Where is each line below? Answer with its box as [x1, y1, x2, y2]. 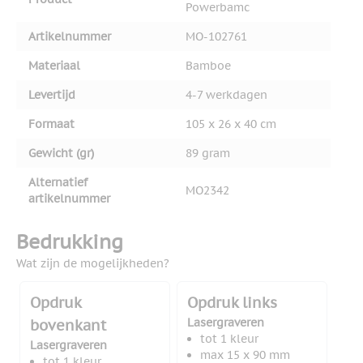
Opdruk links [187, 293, 277, 313]
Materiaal [28, 58, 80, 74]
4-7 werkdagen [186, 88, 267, 103]
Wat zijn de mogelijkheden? [16, 256, 169, 271]
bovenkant [30, 316, 106, 335]
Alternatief [28, 175, 88, 190]
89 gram [186, 146, 230, 161]
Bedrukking [16, 229, 123, 255]
